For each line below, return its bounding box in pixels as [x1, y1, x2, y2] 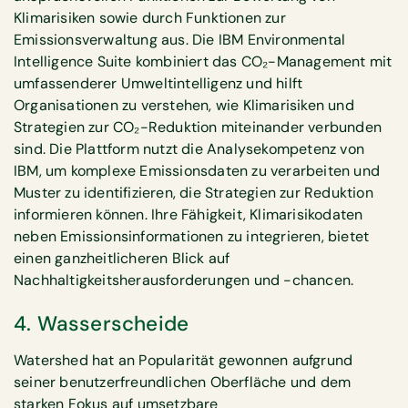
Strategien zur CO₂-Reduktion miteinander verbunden [14, 117, 382, 137]
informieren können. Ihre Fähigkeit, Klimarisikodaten [14, 204, 363, 224]
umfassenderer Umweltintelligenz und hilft [14, 73, 303, 93]
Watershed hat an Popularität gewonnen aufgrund [14, 351, 353, 371]
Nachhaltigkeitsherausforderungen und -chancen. [14, 270, 354, 290]
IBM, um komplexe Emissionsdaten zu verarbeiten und [14, 160, 381, 180]
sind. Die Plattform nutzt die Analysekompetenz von [14, 138, 365, 158]
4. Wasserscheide [14, 311, 189, 338]
